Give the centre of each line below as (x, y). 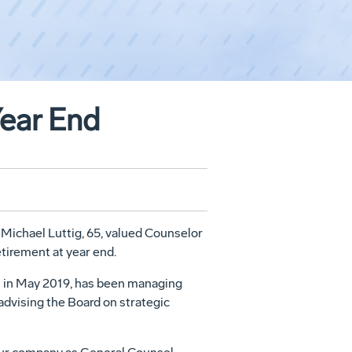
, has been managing (126, 283)
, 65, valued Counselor (142, 233)
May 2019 (42, 283)
